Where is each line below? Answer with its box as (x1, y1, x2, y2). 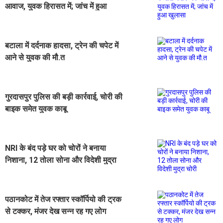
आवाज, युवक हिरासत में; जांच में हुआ (5, 1, 107, 11)
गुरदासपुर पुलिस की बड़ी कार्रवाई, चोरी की (5, 92, 122, 102)
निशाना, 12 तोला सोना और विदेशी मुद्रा (5, 155, 116, 165)
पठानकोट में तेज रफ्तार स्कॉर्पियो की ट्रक (5, 194, 121, 204)
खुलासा (5, 13, 26, 23)
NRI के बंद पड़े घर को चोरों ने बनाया (5, 143, 106, 153)
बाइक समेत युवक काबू (5, 104, 67, 113)
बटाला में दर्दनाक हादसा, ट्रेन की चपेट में (5, 40, 118, 50)
